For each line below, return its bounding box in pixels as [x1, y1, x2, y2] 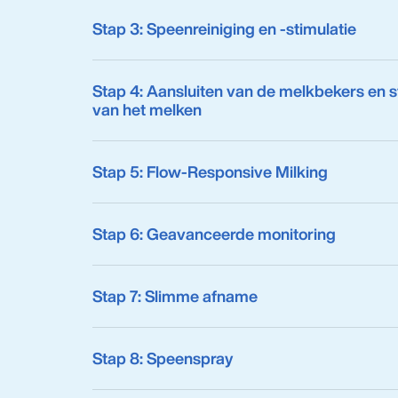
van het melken [92, 98, 202, 121]
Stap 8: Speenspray [92, 346, 233, 370]
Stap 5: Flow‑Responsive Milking [92, 160, 328, 183]
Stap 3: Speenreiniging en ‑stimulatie [92, 17, 356, 40]
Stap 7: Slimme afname [92, 284, 258, 307]
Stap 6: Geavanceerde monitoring [92, 222, 336, 245]
